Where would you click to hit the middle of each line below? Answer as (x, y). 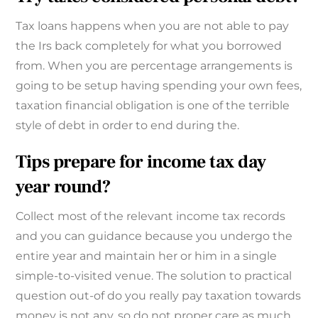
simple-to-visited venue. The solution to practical (154, 275)
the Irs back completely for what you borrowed (149, 46)
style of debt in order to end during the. (128, 126)
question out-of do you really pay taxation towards (159, 295)
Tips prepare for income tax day (141, 162)
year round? (64, 187)
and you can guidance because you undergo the (154, 236)
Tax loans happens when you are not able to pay (153, 26)
